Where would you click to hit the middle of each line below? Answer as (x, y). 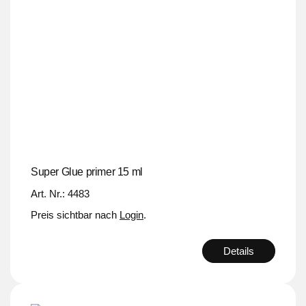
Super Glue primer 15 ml (87, 171)
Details (239, 251)
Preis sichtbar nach (75, 214)
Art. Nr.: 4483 (60, 193)
